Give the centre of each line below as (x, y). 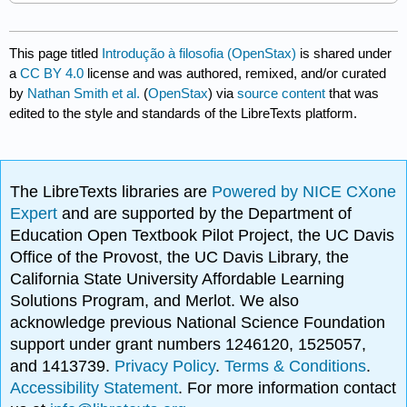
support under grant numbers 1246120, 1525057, (189, 344)
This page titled (56, 53)
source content (282, 93)
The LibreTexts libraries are (111, 191)
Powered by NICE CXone (304, 191)
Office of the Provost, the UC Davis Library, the (180, 257)
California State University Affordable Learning (178, 278)
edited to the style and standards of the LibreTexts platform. (184, 113)
